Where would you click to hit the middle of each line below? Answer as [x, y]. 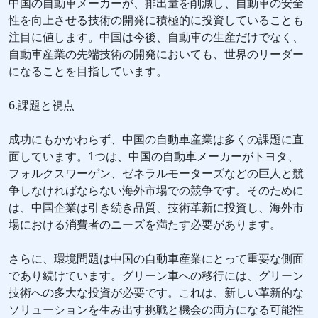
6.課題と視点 [42, 105]
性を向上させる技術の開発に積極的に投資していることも [156, 20]
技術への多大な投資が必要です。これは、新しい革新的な [156, 293]
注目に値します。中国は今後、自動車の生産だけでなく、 [156, 37]
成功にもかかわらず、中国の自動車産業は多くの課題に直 [156, 139]
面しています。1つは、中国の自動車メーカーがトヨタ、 [154, 157]
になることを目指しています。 [88, 71]
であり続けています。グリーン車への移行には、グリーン [156, 276]
